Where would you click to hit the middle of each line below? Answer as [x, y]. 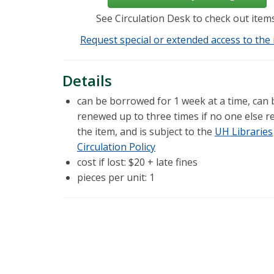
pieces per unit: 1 [116, 178]
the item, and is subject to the [146, 132]
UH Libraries [244, 132]
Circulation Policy [116, 147]
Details [87, 81]
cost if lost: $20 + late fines [137, 162]
